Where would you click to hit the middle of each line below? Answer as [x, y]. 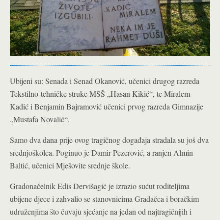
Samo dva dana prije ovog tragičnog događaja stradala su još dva [109, 139]
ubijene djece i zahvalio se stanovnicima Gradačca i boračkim [104, 198]
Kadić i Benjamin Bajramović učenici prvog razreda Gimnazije [107, 106]
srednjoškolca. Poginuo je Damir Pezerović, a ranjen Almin [101, 152]
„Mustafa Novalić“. [40, 119]
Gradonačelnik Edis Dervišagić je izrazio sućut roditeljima [100, 186]
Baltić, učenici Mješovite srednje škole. [70, 165]
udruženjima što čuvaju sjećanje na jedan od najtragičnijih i [101, 211]
